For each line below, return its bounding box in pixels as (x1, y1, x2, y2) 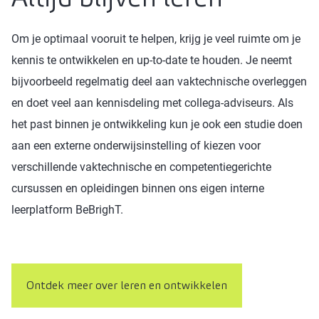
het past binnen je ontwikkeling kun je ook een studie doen (11, 117, 303, 131)
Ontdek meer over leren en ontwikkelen (26, 277, 227, 293)
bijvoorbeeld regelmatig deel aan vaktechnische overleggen (11, 74, 307, 88)
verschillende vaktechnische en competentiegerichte (11, 159, 271, 174)
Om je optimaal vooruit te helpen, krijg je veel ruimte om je (11, 31, 300, 46)
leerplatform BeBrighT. (11, 202, 123, 216)
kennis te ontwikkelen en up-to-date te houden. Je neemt (11, 53, 292, 67)
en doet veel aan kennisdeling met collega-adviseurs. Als (11, 95, 293, 110)
